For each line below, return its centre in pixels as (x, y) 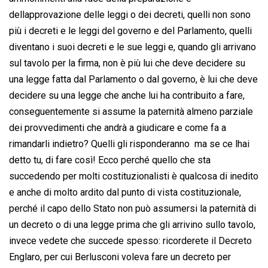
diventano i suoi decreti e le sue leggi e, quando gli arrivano (133, 47)
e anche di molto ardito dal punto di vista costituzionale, (125, 193)
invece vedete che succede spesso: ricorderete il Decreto (130, 241)
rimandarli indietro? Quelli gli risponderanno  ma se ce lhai (129, 144)
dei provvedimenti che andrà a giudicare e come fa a (118, 128)
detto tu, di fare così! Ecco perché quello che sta (110, 160)
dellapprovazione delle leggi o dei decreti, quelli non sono (130, 15)
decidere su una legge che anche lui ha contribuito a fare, (127, 96)
